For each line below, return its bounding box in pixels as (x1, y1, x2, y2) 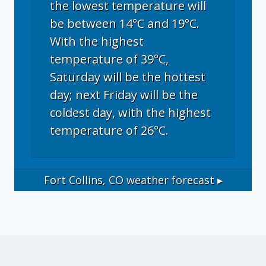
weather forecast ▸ (123, 172, 223, 187)
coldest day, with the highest (50, 104, 211, 121)
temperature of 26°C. (50, 122, 169, 138)
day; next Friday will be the (50, 87, 198, 103)
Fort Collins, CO (43, 172, 123, 187)
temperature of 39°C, (50, 51, 169, 67)
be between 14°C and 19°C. (50, 15, 199, 31)
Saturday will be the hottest (50, 69, 205, 85)
